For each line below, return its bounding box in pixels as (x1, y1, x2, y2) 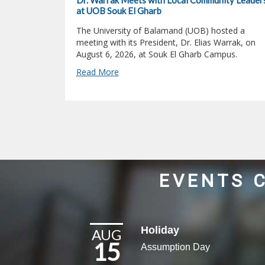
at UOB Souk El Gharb (76, 5, 161, 17)
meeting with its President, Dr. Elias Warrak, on (76, 37, 256, 49)
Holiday (141, 224, 180, 236)
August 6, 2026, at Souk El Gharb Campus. (76, 49, 237, 60)
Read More (76, 66, 119, 78)
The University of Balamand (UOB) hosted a (76, 25, 245, 37)
